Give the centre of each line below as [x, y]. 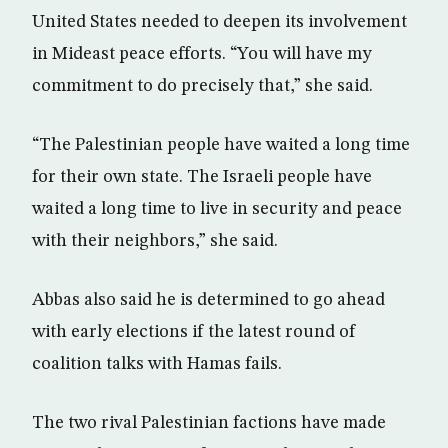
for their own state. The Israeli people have [202, 177]
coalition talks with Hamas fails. [157, 364]
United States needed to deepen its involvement [219, 22]
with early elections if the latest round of [194, 332]
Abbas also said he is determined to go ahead [208, 300]
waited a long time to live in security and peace [217, 209]
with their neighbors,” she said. [155, 241]
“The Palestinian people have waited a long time [221, 145]
